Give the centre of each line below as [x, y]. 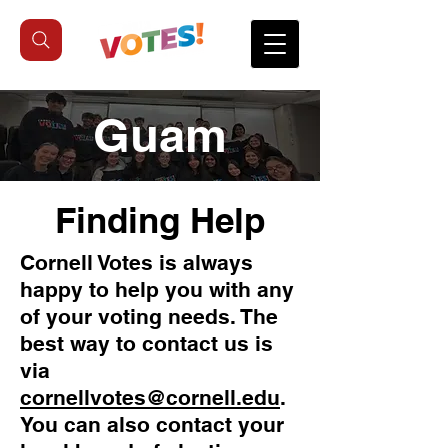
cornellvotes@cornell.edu [150, 397]
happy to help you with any [157, 289]
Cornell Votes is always [136, 262]
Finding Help [160, 220]
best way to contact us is [146, 343]
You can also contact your [152, 424]
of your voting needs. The [149, 316]
